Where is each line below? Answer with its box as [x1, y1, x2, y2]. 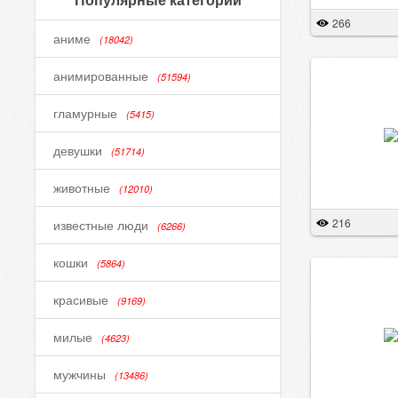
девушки [53, 141, 102, 159]
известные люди [53, 216, 148, 234]
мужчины [53, 365, 106, 383]
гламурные [53, 104, 117, 122]
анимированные [53, 67, 148, 84]
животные [53, 179, 110, 196]
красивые [53, 291, 108, 308]
